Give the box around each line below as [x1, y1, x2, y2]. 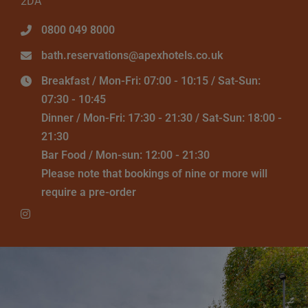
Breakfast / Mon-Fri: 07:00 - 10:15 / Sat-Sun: [41, 74, 261, 88]
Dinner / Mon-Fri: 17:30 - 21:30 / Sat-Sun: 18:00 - [41, 111, 282, 125]
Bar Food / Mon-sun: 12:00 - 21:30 [41, 148, 210, 162]
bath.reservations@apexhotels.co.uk [41, 49, 223, 63]
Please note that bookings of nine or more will [41, 167, 267, 181]
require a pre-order [41, 186, 136, 199]
